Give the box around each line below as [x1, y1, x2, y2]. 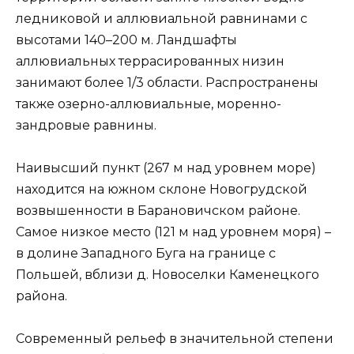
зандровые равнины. [16, 118, 156, 134]
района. [16, 288, 67, 304]
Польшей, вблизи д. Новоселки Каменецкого [16, 267, 319, 283]
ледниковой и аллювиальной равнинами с [16, 11, 307, 27]
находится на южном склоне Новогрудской [16, 182, 307, 198]
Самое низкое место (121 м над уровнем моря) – [16, 224, 331, 240]
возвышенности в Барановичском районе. [16, 203, 300, 219]
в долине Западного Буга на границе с [16, 246, 276, 262]
